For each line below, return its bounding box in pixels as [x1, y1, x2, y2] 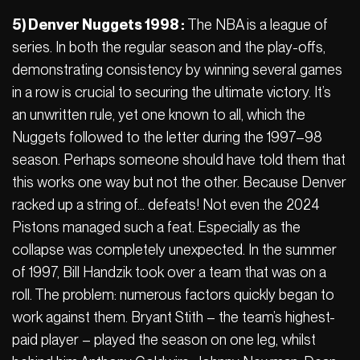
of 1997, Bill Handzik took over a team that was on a [12, 263, 326, 280]
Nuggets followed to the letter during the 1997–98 [12, 128, 322, 145]
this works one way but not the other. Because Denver [12, 173, 346, 190]
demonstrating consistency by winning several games [12, 60, 342, 78]
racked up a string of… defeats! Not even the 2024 [12, 195, 320, 213]
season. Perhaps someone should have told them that [12, 150, 346, 168]
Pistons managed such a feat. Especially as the [12, 218, 301, 235]
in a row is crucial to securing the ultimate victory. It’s [12, 83, 331, 100]
